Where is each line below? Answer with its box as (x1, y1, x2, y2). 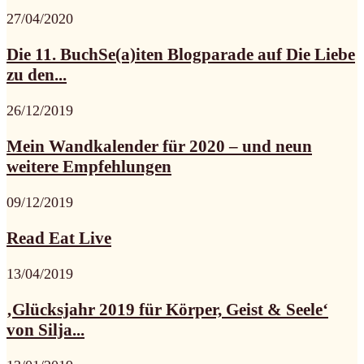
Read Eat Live (6, 227, 111, 248)
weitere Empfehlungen (6, 156, 171, 176)
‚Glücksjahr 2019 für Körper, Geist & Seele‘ (6, 299, 328, 319)
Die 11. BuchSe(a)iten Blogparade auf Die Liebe (6, 44, 355, 64)
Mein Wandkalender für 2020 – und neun (6, 136, 312, 156)
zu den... (6, 64, 67, 84)
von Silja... (6, 319, 84, 340)
